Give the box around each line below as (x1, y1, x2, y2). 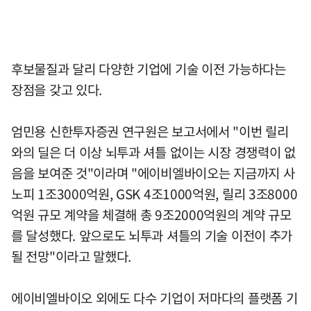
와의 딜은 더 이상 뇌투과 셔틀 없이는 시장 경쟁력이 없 (11, 142, 296, 162)
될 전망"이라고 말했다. (11, 246, 132, 267)
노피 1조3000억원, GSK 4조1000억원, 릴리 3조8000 (11, 184, 298, 204)
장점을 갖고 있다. (11, 80, 102, 100)
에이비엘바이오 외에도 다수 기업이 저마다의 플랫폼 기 (11, 288, 298, 308)
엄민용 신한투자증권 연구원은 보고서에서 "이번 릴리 (11, 121, 289, 142)
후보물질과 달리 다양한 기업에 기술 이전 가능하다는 (11, 59, 286, 79)
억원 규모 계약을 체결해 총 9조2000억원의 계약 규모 (11, 205, 292, 225)
